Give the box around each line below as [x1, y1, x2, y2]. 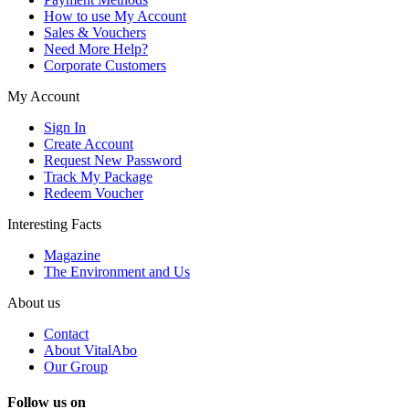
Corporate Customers [44, 58, 166, 74]
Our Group [44, 359, 108, 375]
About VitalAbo [44, 342, 137, 359]
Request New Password [44, 152, 182, 169]
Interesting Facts [7, 216, 101, 233]
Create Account [44, 136, 133, 152]
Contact [44, 326, 89, 342]
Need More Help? [44, 41, 148, 58]
